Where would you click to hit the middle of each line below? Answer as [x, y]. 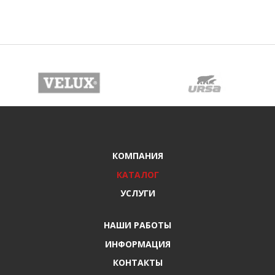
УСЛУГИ [137, 193]
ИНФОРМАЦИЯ [137, 244]
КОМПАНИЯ [137, 156]
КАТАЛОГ [137, 175]
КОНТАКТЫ [137, 263]
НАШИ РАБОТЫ [137, 225]
